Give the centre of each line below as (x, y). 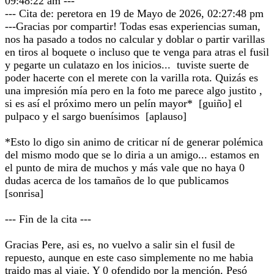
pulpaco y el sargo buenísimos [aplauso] (96, 116)
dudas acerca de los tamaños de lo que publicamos (118, 180)
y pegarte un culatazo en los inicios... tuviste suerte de (127, 65)
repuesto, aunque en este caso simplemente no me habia (129, 257)
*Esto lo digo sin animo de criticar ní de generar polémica (134, 142)
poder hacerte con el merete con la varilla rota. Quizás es (131, 78)
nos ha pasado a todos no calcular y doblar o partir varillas (135, 39)
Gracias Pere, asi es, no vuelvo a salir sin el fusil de (120, 245)
